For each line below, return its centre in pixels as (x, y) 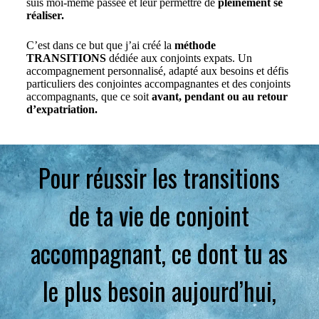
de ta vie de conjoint (159, 215)
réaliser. (45, 16)
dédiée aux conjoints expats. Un (179, 58)
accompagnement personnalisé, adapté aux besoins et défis (157, 71)
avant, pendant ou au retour (219, 97)
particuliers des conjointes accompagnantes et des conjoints (158, 84)
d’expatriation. (62, 110)
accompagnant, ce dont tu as (159, 253)
